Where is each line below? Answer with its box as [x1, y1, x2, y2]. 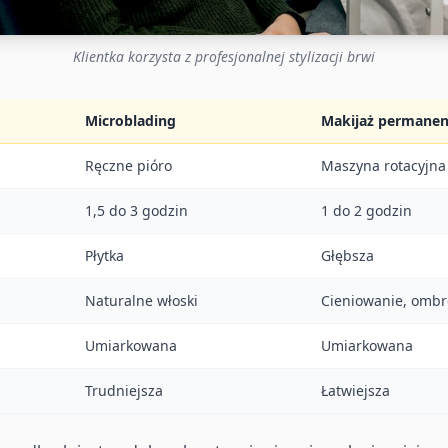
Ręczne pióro [85, 155, 172, 175]
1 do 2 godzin [321, 200, 412, 220]
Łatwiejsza [321, 380, 390, 400]
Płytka [85, 245, 124, 265]
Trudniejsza [85, 380, 163, 400]
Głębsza [321, 245, 374, 265]
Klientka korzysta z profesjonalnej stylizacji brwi [73, 46, 375, 66]
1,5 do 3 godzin [85, 200, 188, 220]
